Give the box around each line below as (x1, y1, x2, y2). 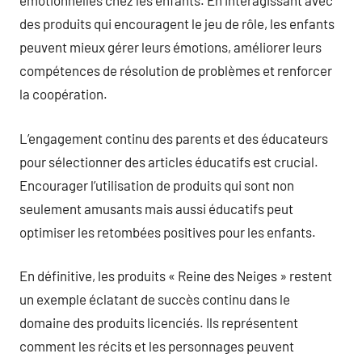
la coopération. (19, 86, 107, 102)
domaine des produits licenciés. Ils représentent (19, 314, 298, 330)
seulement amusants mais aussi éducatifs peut (19, 200, 293, 217)
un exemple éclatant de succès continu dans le (19, 291, 290, 307)
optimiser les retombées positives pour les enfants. (19, 223, 316, 240)
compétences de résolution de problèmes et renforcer (19, 62, 332, 78)
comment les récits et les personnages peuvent (19, 338, 294, 354)
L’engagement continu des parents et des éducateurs (19, 129, 328, 146)
